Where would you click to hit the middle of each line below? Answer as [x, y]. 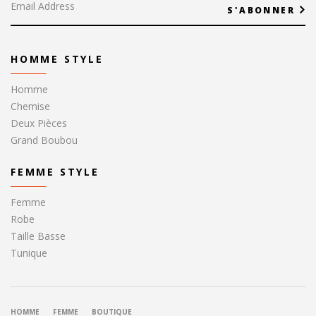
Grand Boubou [44, 140]
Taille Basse [38, 236]
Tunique [29, 253]
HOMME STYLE [57, 59]
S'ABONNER [261, 11]
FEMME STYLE [55, 172]
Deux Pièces [39, 123]
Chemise [30, 107]
